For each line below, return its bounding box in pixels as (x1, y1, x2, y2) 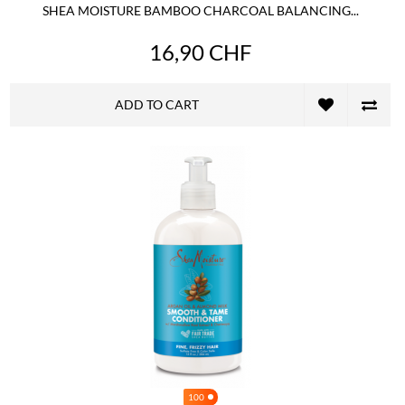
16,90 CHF (148, 38, 252, 65)
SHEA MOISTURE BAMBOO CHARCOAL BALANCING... (42, 2, 359, 18)
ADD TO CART (115, 96, 199, 112)
